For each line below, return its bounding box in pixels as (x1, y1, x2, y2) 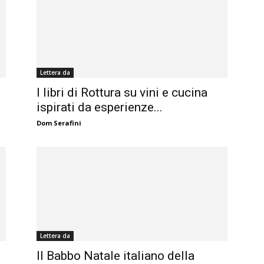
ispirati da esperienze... (37, 100, 163, 115)
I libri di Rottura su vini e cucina (37, 85, 207, 100)
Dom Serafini (37, 118, 81, 128)
